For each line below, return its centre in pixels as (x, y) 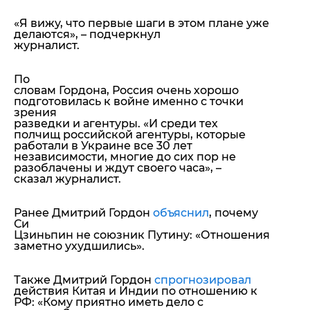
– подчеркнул (119, 34)
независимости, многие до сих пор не (125, 156)
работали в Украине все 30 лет (103, 145)
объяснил (181, 212)
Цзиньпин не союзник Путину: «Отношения (142, 235)
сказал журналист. (67, 179)
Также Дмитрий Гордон (84, 280)
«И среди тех (181, 123)
